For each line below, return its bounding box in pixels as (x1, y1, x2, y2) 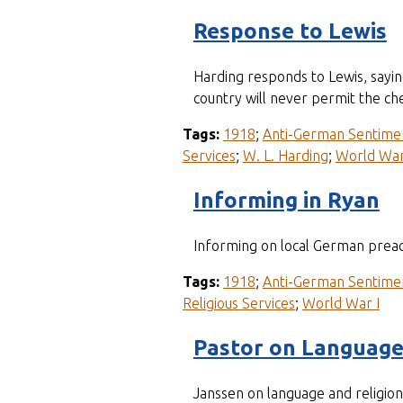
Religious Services (182, 295, 295, 312)
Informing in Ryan (193, 188, 380, 213)
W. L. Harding (242, 148, 328, 165)
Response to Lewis (193, 19, 387, 44)
